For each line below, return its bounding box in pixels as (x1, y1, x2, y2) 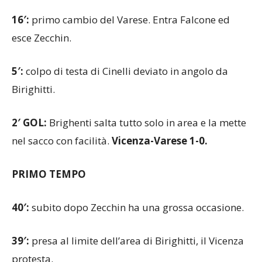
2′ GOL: (12, 137, 47, 151)
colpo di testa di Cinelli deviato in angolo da (23, 86, 228, 100)
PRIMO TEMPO (12, 189, 86, 203)
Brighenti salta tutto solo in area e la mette (47, 137, 246, 151)
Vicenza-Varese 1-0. (112, 156, 208, 170)
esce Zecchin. (12, 53, 71, 67)
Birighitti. (12, 104, 55, 118)
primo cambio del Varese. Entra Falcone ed (29, 35, 230, 49)
